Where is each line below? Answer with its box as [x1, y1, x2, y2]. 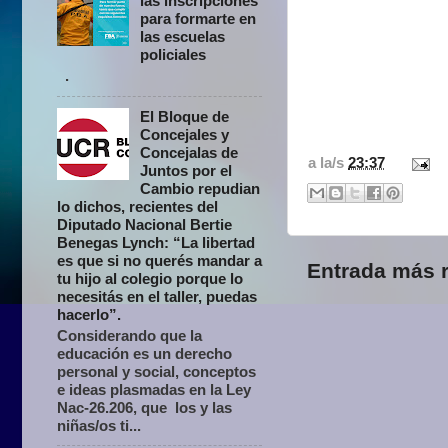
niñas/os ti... [57, 416, 141, 434]
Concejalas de [140, 143, 239, 161]
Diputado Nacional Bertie [57, 215, 232, 233]
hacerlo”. [57, 305, 121, 323]
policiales [140, 46, 207, 64]
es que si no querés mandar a [57, 251, 262, 269]
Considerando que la [57, 326, 202, 344]
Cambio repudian [140, 179, 261, 197]
